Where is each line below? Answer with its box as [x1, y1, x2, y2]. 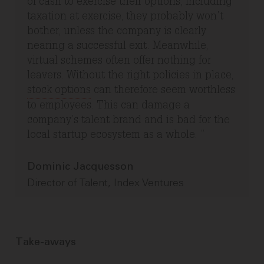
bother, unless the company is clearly [27, 27, 207, 38]
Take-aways [15, 237, 77, 249]
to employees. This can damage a [27, 101, 190, 112]
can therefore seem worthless [91, 85, 236, 97]
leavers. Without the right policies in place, [27, 71, 234, 82]
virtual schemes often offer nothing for [27, 56, 212, 67]
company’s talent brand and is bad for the [27, 115, 230, 127]
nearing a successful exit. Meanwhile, [27, 41, 209, 52]
